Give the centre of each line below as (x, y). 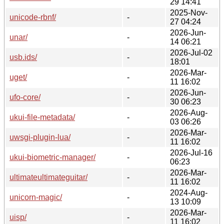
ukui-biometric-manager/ (52, 157)
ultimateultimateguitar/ (48, 177)
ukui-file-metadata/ (42, 117)
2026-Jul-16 (191, 152)
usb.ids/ (23, 57)
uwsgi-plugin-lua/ (40, 137)
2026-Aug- (189, 112)
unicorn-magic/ (36, 197)
